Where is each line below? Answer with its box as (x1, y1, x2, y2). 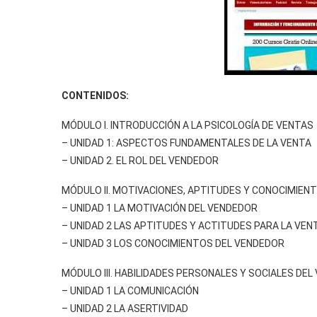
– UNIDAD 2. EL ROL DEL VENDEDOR (62, 155, 219, 166)
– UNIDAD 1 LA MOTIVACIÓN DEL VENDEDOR (62, 202, 258, 214)
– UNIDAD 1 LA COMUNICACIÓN (62, 285, 199, 296)
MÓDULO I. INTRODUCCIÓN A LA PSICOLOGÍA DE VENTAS (62, 120, 313, 131)
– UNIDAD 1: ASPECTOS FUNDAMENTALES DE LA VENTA (62, 137, 311, 149)
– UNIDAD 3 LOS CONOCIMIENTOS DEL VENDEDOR (62, 238, 284, 249)
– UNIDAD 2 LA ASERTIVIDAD (62, 303, 188, 314)
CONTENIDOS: (62, 90, 129, 101)
